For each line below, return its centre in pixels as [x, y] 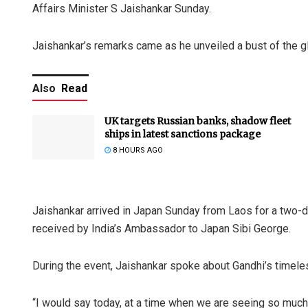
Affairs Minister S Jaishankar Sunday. [122, 9]
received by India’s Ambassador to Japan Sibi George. [162, 229]
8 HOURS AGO [137, 151]
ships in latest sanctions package [183, 134]
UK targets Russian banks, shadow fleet [198, 121]
